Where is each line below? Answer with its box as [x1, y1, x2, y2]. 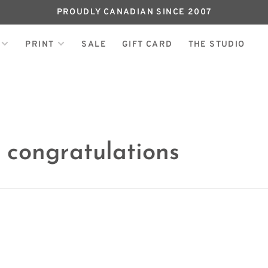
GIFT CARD [121, 39, 173, 50]
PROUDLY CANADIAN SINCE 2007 [56, 7, 212, 17]
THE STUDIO [188, 39, 245, 50]
